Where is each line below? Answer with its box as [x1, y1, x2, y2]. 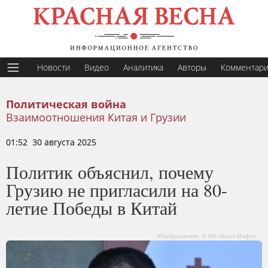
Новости [37, 62, 70, 73]
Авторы [178, 62, 206, 73]
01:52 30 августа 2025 [6, 136, 96, 148]
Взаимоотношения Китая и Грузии [6, 110, 186, 124]
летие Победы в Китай [6, 196, 177, 220]
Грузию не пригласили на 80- [6, 178, 227, 202]
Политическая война [6, 99, 126, 111]
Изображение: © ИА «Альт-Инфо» [157, 232, 256, 240]
